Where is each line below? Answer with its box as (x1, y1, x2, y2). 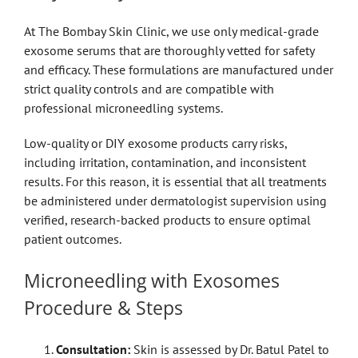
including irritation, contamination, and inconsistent (23, 153, 306, 170)
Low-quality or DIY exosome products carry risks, (23, 134, 287, 151)
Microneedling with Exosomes (23, 267, 280, 293)
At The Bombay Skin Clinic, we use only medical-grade (23, 22, 319, 39)
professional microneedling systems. (23, 99, 223, 116)
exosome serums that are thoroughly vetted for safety (23, 42, 314, 58)
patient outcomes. (23, 230, 121, 247)
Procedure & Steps (23, 294, 183, 320)
